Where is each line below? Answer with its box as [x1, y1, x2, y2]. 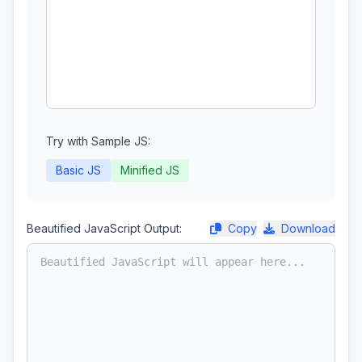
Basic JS [56, 163, 101, 177]
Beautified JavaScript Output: [27, 221, 182, 235]
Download [281, 221, 335, 235]
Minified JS [120, 163, 179, 177]
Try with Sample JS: [46, 134, 150, 148]
